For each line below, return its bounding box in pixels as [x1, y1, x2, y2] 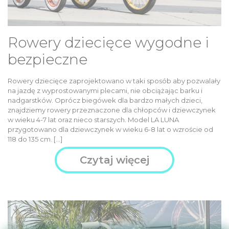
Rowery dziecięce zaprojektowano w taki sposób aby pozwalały [8, 76, 220, 85]
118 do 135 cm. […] [8, 134, 62, 143]
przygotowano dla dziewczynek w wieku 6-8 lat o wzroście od [8, 125, 213, 133]
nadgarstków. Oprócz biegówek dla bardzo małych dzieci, [8, 96, 202, 104]
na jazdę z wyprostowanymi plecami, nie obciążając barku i [8, 86, 202, 95]
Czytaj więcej [80, 153, 149, 166]
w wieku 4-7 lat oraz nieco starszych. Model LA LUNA [8, 115, 179, 124]
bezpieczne [8, 50, 87, 68]
